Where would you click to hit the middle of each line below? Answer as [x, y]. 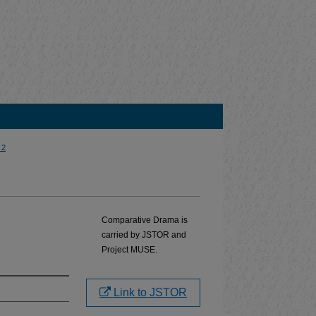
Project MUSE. [129, 249]
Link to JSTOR [149, 292]
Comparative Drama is [145, 220]
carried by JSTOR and [144, 235]
